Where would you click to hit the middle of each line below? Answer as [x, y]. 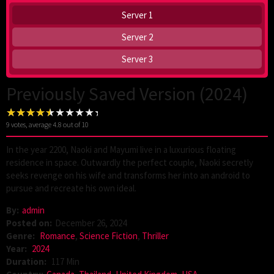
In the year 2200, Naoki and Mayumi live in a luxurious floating [121, 150]
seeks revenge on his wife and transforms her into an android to [128, 176]
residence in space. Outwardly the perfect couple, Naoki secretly [130, 163]
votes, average [31, 125]
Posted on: [29, 223]
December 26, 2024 [91, 223]
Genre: [21, 236]
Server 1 [137, 15]
